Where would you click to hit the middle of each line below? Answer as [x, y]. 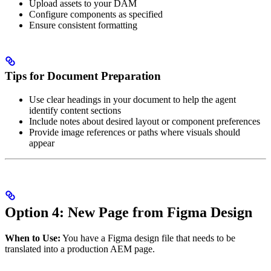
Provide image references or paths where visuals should [135, 132]
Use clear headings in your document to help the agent [132, 99]
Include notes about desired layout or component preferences [145, 121]
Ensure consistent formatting [83, 25]
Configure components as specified [96, 15]
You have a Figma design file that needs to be [148, 238]
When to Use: [33, 238]
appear [42, 143]
